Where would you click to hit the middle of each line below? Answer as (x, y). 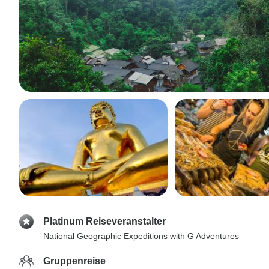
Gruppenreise (74, 261)
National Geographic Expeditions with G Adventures (141, 236)
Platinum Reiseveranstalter (104, 221)
